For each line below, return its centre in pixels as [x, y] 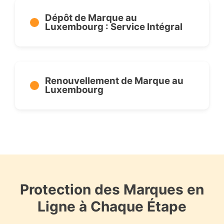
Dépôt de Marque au [91, 17]
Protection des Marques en [112, 189]
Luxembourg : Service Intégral [114, 26]
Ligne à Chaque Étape [112, 206]
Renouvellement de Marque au [114, 80]
